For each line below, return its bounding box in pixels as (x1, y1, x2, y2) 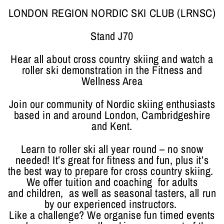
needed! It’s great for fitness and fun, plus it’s (15, 152, 209, 167)
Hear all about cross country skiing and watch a (10, 51, 213, 66)
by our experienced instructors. (44, 196, 180, 211)
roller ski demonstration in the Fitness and (21, 62, 202, 77)
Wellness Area (81, 73, 143, 88)
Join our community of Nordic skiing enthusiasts (8, 96, 215, 111)
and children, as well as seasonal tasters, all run (7, 185, 216, 200)
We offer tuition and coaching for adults (26, 174, 198, 189)
